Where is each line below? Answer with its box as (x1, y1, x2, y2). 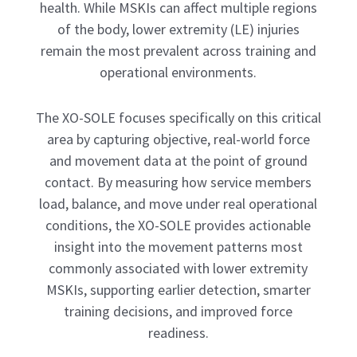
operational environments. (100, 63, 257, 81)
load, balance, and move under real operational (39, 194, 318, 213)
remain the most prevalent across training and (40, 41, 316, 60)
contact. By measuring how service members (45, 173, 312, 191)
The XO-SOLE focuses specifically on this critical (35, 108, 321, 127)
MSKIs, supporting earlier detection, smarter (45, 280, 311, 299)
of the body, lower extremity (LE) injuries (57, 20, 300, 38)
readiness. (147, 324, 209, 342)
